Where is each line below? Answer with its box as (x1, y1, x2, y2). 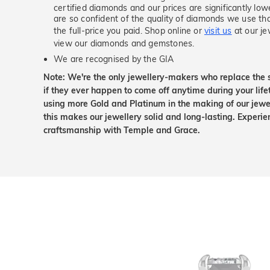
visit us (204, 25, 232, 36)
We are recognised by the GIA (54, 54, 174, 64)
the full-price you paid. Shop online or (54, 25, 204, 36)
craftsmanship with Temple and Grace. (43, 125, 200, 136)
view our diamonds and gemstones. (54, 38, 195, 49)
